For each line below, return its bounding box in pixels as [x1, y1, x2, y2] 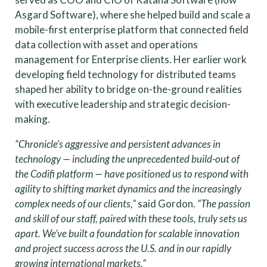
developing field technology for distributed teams [15, 67, 236, 80]
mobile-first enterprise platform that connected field [15, 23, 249, 36]
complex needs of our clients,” [15, 197, 136, 210]
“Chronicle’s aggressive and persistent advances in [15, 137, 221, 150]
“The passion [197, 197, 250, 210]
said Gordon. [136, 197, 197, 210]
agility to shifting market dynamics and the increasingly [15, 182, 241, 195]
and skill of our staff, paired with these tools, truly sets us [15, 212, 247, 225]
